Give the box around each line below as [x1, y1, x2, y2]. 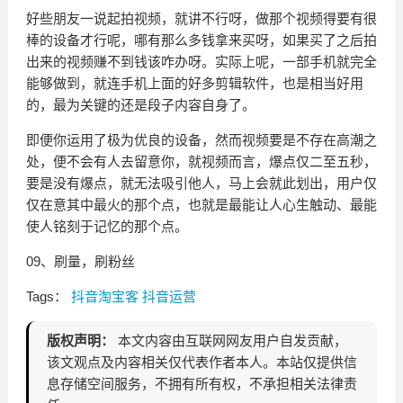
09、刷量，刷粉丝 [25, 254, 135, 270]
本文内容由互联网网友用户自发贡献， [113, 333, 347, 349]
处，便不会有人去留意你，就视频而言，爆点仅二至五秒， [25, 154, 377, 170]
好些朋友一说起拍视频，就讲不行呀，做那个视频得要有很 [25, 11, 377, 27]
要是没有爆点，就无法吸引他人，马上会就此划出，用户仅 [25, 175, 377, 192]
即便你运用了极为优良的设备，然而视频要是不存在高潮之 [25, 132, 377, 148]
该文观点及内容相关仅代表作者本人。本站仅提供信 [46, 354, 357, 371]
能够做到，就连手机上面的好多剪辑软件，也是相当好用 [25, 76, 363, 92]
